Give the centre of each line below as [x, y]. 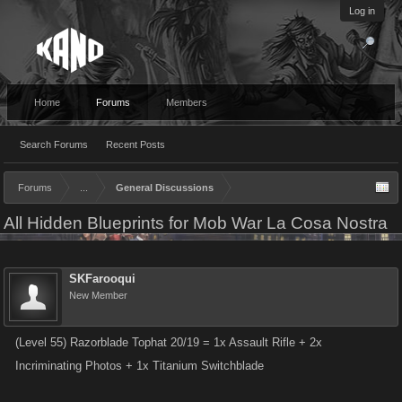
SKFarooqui [102, 279]
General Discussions [165, 188]
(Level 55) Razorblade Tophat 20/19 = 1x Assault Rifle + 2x [169, 342]
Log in [362, 11]
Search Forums [54, 144]
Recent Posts [135, 144]
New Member [98, 295]
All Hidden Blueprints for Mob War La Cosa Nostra [196, 223]
